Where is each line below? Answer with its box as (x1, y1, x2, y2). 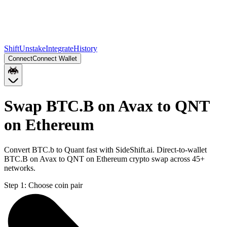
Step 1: (4, 180, 26, 190)
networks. (4, 163, 35, 172)
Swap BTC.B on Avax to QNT (4, 97, 209, 116)
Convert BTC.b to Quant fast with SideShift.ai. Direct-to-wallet (4, 145, 207, 154)
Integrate (46, 44, 73, 53)
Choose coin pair (28, 180, 83, 190)
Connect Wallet (32, 55, 77, 62)
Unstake (19, 44, 46, 53)
